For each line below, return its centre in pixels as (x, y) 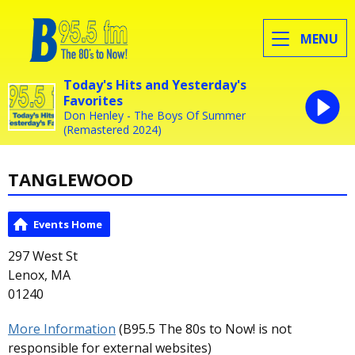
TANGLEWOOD (71, 179)
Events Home (68, 225)
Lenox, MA (39, 275)
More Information (62, 329)
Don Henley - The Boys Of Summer (155, 115)
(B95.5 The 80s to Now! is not (204, 329)
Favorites (93, 100)
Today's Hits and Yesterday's (155, 84)
